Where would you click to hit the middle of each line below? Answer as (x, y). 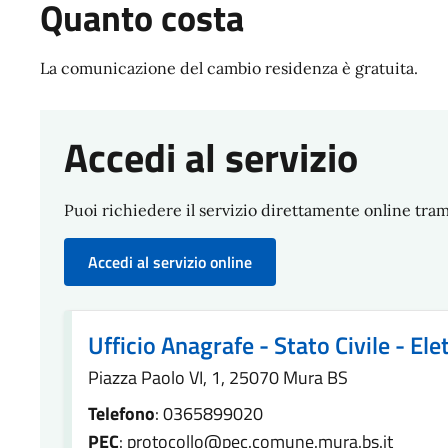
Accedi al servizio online (170, 262)
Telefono (121, 414)
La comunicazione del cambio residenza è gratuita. (231, 68)
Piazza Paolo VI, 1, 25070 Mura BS (218, 378)
